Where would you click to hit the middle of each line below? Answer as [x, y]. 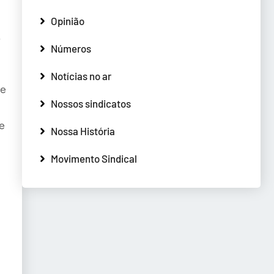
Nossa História [83, 131]
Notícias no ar [81, 76]
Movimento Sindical [94, 158]
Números [71, 48]
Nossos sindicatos [91, 103]
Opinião [68, 20]
